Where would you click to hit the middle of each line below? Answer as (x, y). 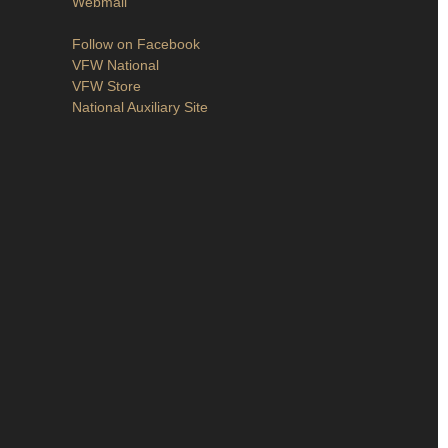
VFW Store (106, 86)
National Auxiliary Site (140, 107)
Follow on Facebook (136, 44)
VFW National (115, 65)
